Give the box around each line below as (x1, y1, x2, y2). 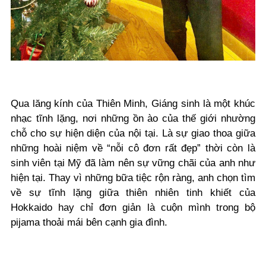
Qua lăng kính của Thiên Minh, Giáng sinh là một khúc (11, 98, 255, 109)
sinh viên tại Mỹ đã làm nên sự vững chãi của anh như (11, 157, 255, 169)
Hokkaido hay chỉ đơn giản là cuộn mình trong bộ (11, 202, 255, 213)
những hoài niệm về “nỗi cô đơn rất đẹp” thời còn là (11, 142, 255, 154)
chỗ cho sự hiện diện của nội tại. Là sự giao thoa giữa (11, 128, 255, 139)
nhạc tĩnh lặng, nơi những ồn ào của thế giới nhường (11, 113, 255, 124)
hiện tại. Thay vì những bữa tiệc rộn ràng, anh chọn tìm (11, 172, 255, 183)
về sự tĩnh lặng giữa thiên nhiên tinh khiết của (11, 187, 255, 198)
